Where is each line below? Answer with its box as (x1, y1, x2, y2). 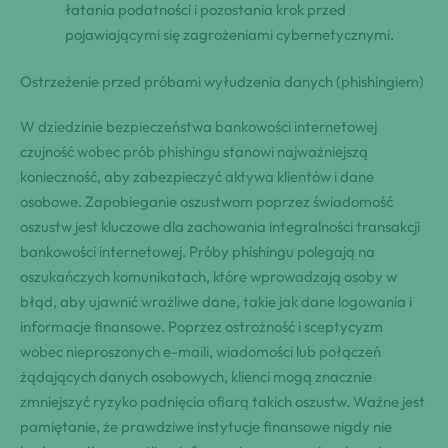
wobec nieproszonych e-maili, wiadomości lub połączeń (20, 342, 381, 362)
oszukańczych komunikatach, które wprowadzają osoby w (20, 267, 397, 287)
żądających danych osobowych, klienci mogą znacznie (20, 367, 372, 387)
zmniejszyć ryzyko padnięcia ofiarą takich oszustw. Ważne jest (20, 392, 425, 412)
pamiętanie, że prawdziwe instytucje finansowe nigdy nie (20, 417, 392, 437)
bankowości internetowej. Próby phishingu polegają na (20, 242, 375, 262)
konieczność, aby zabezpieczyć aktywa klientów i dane (20, 167, 374, 187)
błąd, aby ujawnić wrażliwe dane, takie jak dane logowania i (20, 292, 412, 312)
